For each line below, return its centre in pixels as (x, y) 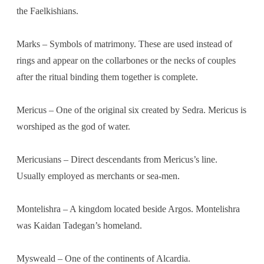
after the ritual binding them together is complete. (107, 77)
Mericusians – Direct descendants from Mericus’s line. (117, 159)
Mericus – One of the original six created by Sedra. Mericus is (131, 110)
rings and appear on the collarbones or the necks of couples (126, 60)
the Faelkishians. (47, 11)
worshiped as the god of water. (73, 126)
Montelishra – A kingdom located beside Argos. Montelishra (128, 209)
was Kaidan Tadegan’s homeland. (79, 225)
